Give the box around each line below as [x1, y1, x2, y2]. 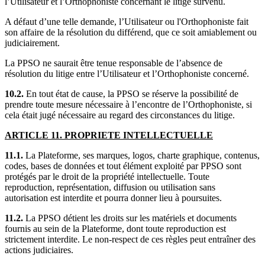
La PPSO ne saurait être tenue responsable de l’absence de [5, 57, 222, 68]
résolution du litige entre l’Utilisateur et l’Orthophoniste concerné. [5, 68, 251, 79]
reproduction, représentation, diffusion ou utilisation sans [5, 182, 215, 192]
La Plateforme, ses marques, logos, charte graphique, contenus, [23, 150, 260, 160]
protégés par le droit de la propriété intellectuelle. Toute [5, 171, 209, 182]
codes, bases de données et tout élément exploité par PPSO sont [5, 160, 241, 171]
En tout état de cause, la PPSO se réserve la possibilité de [24, 88, 238, 99]
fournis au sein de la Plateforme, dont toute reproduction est [5, 223, 226, 234]
